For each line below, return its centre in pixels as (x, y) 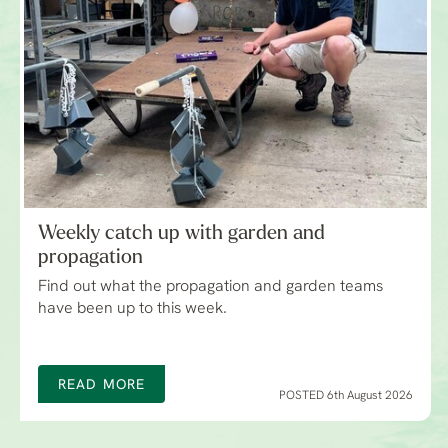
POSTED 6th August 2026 (345, 396)
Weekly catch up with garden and (181, 234)
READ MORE (102, 386)
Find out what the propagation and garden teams (210, 287)
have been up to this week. (132, 309)
